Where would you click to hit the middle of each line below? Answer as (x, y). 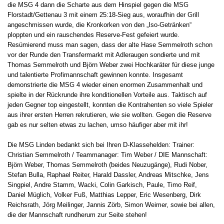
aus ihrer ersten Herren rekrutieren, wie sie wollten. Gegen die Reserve (109, 115)
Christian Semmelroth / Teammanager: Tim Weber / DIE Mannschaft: (107, 155)
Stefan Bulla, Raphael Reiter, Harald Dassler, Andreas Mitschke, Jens (108, 175)
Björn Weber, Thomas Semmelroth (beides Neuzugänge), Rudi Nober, (107, 165)
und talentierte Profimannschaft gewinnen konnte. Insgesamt (95, 75)
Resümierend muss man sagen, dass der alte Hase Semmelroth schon (110, 45)
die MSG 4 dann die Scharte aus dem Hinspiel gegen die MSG (98, 5)
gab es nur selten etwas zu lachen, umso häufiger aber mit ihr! (98, 125)
